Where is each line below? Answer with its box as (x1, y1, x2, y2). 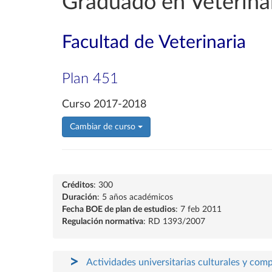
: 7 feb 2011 (175, 205, 222, 214)
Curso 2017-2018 (62, 99, 146, 110)
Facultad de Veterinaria (62, 33, 246, 52)
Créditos (62, 181, 93, 189)
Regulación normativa (62, 217, 143, 226)
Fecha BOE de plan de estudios (62, 205, 175, 214)
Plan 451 (62, 72, 118, 86)
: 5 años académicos (97, 193, 173, 202)
